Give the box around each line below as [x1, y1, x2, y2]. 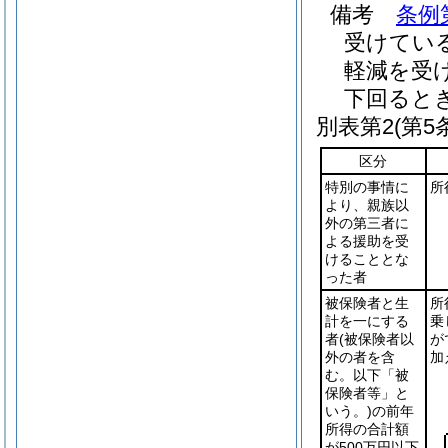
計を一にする [324, 313, 409, 329]
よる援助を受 [324, 233, 409, 249]
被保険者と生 [324, 295, 409, 311]
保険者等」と [324, 385, 409, 401]
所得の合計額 [324, 421, 409, 437]
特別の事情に [324, 179, 409, 195]
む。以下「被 [324, 367, 409, 383]
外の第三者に [324, 215, 409, 231]
